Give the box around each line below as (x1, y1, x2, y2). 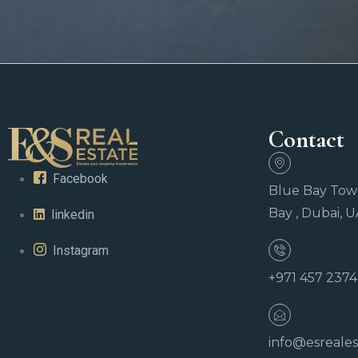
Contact (268, 125, 344, 155)
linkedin (51, 206, 94, 222)
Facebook (53, 170, 108, 186)
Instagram (53, 242, 109, 258)
